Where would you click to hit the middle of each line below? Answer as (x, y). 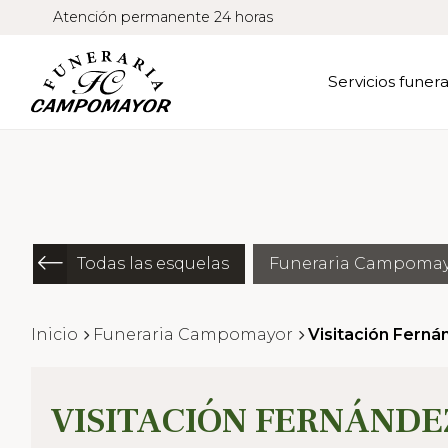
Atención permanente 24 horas (162, 16)
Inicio (55, 334)
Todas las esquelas (153, 263)
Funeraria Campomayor (193, 334)
